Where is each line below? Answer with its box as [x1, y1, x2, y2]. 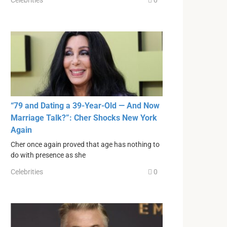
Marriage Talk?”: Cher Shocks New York [11, 112, 157, 123]
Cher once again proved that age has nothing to [11, 140, 160, 149]
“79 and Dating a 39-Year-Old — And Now [11, 100, 160, 110]
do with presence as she [11, 150, 86, 160]
